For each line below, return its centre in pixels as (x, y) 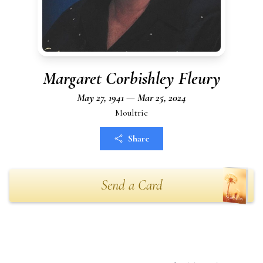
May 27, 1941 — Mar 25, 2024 (131, 97)
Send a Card (131, 185)
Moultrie (131, 113)
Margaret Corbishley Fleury (131, 78)
